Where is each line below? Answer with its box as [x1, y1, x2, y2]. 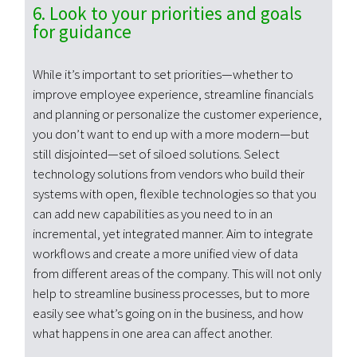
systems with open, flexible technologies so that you [33, 184, 317, 202]
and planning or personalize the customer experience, [33, 104, 323, 123]
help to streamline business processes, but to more [33, 284, 311, 302]
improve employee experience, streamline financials [33, 84, 314, 103]
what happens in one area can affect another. [33, 324, 273, 342]
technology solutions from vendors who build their [33, 164, 305, 182]
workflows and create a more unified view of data [33, 244, 299, 262]
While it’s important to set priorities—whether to [33, 65, 294, 83]
